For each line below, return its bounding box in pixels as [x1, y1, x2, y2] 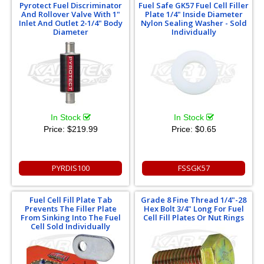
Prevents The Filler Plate [24, 203, 117, 214]
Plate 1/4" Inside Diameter [144, 9, 243, 19]
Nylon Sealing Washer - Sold [140, 18, 247, 28]
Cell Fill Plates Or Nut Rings [143, 212, 244, 223]
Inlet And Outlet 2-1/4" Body [18, 18, 123, 28]
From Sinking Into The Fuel [20, 212, 121, 223]
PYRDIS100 [51, 163, 90, 173]
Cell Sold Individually [31, 221, 110, 232]
